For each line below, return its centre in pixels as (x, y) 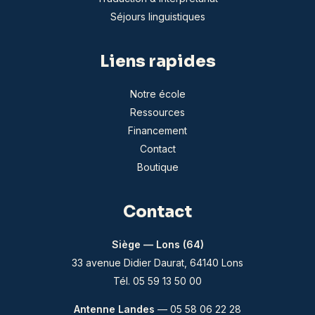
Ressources (157, 112)
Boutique (157, 167)
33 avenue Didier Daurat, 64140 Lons (157, 263)
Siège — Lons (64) (157, 245)
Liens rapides (157, 62)
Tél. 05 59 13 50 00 (157, 281)
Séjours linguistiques (157, 17)
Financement (157, 131)
